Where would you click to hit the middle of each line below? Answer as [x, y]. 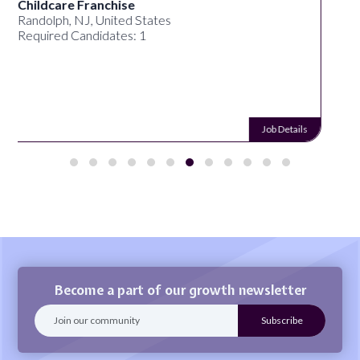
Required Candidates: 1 [100, 35]
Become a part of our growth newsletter [180, 290]
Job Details [303, 129]
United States [74, 20]
